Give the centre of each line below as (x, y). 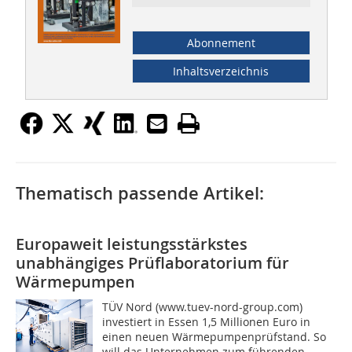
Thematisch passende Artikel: (140, 194)
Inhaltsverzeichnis (221, 71)
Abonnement (221, 43)
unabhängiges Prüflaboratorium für (152, 263)
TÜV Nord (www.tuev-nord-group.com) (203, 307)
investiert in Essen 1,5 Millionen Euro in (207, 322)
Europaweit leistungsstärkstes (132, 244)
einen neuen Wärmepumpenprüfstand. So (214, 337)
